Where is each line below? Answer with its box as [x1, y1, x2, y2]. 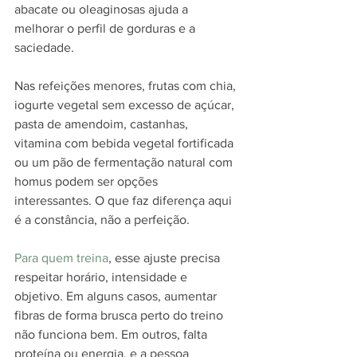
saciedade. [14, 41, 74, 54]
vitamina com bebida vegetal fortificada [14, 136, 237, 150]
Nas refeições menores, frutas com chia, [14, 79, 239, 92]
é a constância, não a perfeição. [14, 213, 190, 226]
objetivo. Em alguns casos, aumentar [14, 289, 220, 303]
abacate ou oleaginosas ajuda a [14, 2, 191, 16]
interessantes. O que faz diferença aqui [14, 194, 235, 207]
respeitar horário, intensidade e [14, 270, 190, 284]
